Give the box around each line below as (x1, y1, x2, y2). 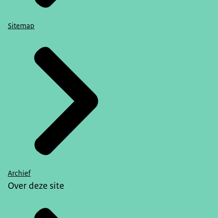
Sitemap (8, 20, 35, 31)
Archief (8, 168, 31, 178)
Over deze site (8, 179, 64, 192)
